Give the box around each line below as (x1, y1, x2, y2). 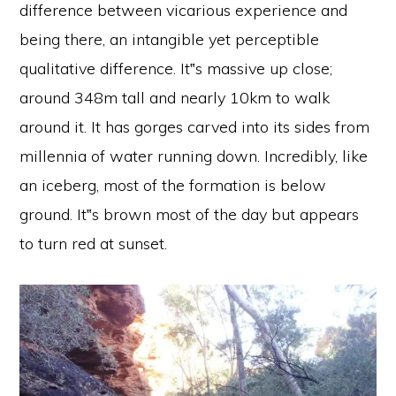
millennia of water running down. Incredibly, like (19, 145, 369, 166)
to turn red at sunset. (19, 232, 168, 254)
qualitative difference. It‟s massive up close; (19, 57, 333, 79)
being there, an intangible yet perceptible (19, 28, 320, 49)
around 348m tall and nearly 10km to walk (19, 87, 331, 108)
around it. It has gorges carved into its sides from (19, 116, 370, 137)
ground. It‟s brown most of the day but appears (19, 203, 360, 225)
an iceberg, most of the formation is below (19, 174, 327, 195)
